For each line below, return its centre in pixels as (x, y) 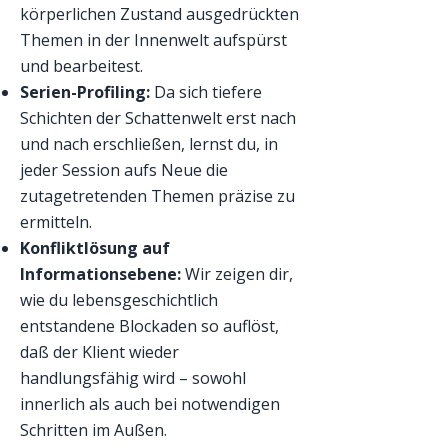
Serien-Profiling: (85, 92)
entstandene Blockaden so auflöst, (149, 326)
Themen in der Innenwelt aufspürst (153, 40)
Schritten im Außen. (93, 430)
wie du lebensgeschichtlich (119, 300)
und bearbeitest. (81, 66)
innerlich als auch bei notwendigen (150, 404)
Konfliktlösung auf (95, 248)
